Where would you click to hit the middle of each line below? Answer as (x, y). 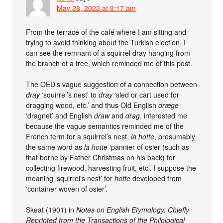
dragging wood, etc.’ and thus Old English (92, 105)
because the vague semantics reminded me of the (105, 126)
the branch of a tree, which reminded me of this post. (109, 63)
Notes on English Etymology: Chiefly (133, 209)
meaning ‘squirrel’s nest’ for (70, 178)
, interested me (164, 115)
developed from (156, 178)
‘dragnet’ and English (60, 115)
